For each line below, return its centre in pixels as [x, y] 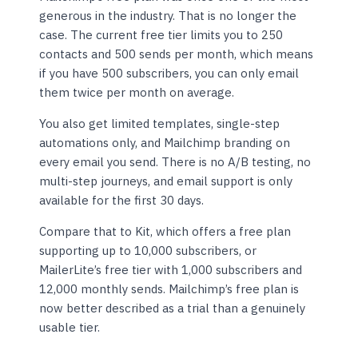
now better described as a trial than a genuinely [173, 308]
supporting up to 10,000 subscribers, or [148, 251]
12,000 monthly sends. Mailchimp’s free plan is [169, 289]
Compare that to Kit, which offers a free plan [165, 232]
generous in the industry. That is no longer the [168, 16]
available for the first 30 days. [122, 201]
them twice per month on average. [137, 93]
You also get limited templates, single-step [160, 124]
